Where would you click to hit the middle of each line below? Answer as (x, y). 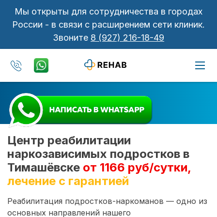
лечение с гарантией (68, 181)
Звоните (72, 38)
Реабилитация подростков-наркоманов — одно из (107, 201)
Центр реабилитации (69, 140)
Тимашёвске (44, 167)
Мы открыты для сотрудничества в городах (108, 11)
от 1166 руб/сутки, (137, 167)
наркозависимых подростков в (98, 154)
